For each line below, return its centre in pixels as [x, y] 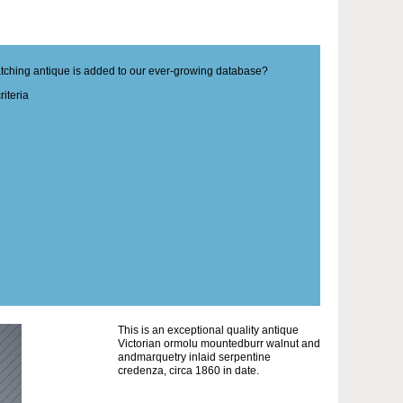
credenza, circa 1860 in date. [188, 370]
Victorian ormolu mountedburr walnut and [219, 343]
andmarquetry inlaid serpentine [194, 357]
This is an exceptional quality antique [208, 330]
